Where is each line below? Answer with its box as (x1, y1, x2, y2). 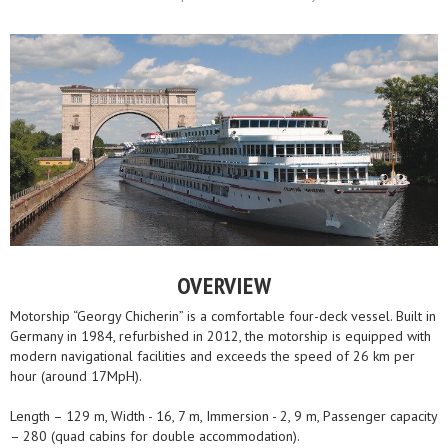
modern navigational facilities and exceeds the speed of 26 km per (10, 347, 415, 366)
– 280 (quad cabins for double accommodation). (10, 427, 300, 446)
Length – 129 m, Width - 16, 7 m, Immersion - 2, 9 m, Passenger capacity (10, 407, 437, 426)
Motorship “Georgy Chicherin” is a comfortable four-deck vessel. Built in (10, 307, 436, 326)
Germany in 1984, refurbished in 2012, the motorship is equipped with (10, 327, 431, 346)
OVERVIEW (176, 270, 272, 302)
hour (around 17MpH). (10, 367, 142, 386)
